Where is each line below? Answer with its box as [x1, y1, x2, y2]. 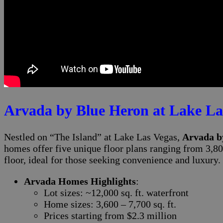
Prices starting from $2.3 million [44, 210, 177, 221]
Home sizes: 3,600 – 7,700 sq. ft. [44, 198, 176, 210]
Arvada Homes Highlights [24, 175, 136, 187]
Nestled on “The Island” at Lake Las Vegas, [4, 131, 182, 142]
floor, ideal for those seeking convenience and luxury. [4, 154, 221, 165]
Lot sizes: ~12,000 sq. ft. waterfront [44, 187, 189, 198]
